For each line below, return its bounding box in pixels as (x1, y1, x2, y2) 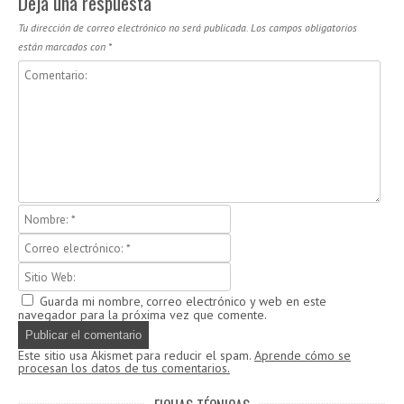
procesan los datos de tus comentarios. (18, 359, 230, 376)
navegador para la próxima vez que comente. (18, 306, 267, 323)
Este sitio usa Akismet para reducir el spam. (18, 346, 254, 363)
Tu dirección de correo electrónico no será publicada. (18, 20, 248, 34)
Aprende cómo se (254, 346, 351, 363)
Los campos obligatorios (251, 20, 357, 34)
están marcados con (18, 39, 108, 53)
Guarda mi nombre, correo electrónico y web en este (40, 292, 326, 309)
